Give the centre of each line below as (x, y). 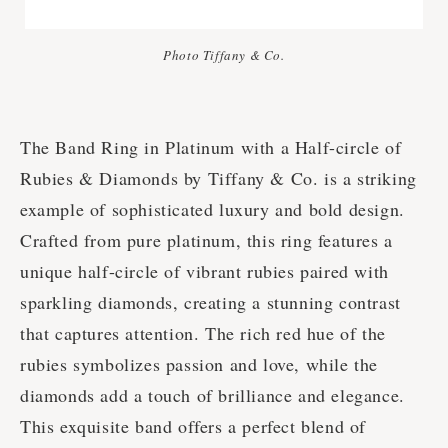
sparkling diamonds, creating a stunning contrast (210, 302)
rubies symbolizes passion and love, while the (199, 364)
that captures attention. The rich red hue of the (203, 333)
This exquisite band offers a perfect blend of (193, 426)
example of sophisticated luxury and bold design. (212, 209)
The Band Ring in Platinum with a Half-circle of (211, 147)
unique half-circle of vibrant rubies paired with (204, 271)
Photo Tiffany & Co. (224, 55)
